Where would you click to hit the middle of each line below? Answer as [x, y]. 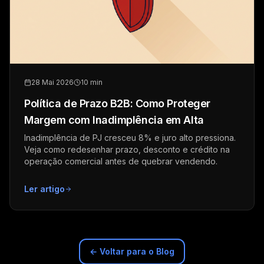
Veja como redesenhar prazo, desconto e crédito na [127, 150]
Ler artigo [44, 189]
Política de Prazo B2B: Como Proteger [117, 104]
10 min [92, 82]
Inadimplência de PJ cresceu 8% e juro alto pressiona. [130, 138]
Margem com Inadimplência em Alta [114, 120]
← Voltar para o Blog [132, 252]
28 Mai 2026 [52, 82]
